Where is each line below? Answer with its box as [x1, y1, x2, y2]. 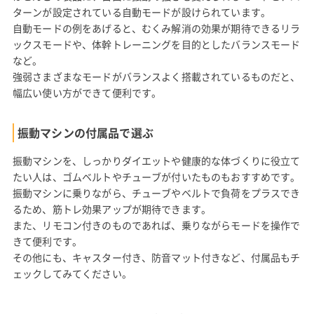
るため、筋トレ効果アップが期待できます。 [12, 202, 212, 217]
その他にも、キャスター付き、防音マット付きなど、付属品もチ [12, 250, 301, 265]
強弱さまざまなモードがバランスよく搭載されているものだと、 [12, 69, 301, 84]
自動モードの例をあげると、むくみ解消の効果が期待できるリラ [12, 21, 301, 36]
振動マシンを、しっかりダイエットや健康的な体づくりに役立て [12, 153, 301, 168]
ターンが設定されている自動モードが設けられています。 [12, 5, 271, 20]
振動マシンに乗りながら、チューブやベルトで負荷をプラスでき [12, 186, 301, 200]
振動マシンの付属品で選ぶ [17, 124, 153, 142]
